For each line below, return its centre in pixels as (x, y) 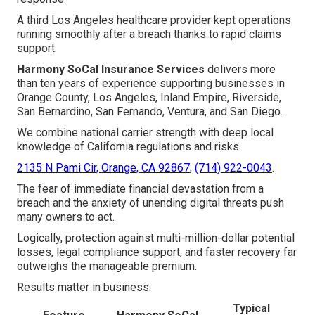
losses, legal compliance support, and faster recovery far (157, 252)
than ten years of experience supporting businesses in (151, 84)
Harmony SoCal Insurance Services (111, 70)
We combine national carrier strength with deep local (145, 133)
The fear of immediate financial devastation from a (140, 189)
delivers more (240, 70)
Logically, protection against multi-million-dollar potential (156, 238)
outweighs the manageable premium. (107, 266)
